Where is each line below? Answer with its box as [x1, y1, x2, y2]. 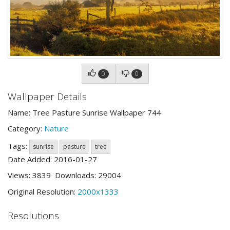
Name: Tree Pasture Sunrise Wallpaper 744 [8, 107, 161, 118]
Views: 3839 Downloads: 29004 [8, 170, 121, 180]
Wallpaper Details [8, 90, 87, 103]
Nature [44, 123, 69, 133]
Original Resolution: [8, 186, 78, 197]
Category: [8, 123, 44, 133]
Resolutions [8, 209, 59, 222]
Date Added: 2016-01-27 [8, 154, 97, 164]
